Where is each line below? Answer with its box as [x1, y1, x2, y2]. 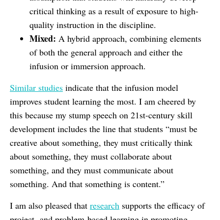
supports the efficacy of [119, 199, 205, 211]
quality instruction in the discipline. [29, 18, 156, 30]
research [90, 199, 119, 211]
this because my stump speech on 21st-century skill [10, 109, 192, 121]
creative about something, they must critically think [10, 136, 192, 148]
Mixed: [29, 31, 56, 45]
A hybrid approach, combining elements [56, 32, 201, 44]
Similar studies [10, 81, 63, 93]
